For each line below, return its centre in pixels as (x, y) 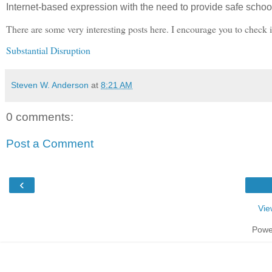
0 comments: (40, 117)
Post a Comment (50, 144)
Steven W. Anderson (50, 85)
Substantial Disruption (48, 50)
